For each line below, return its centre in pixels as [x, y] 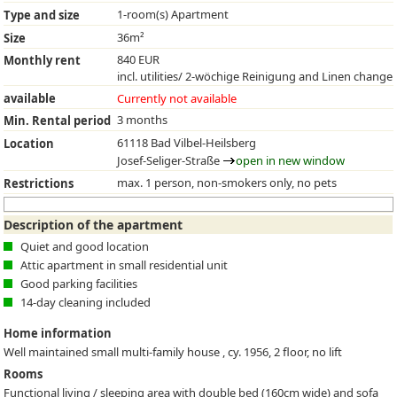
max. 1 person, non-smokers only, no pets [227, 182]
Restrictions [39, 183]
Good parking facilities [79, 283]
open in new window [291, 160]
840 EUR [139, 60]
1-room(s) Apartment [173, 14]
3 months [143, 120]
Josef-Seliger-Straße [170, 160]
